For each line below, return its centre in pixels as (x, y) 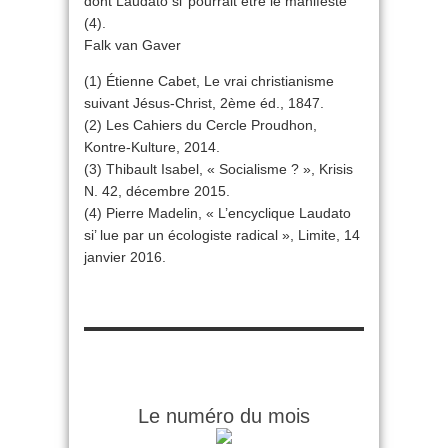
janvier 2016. (125, 257)
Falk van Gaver (132, 45)
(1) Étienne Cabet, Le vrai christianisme (209, 81)
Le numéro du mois (224, 416)
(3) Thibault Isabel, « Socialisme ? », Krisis (218, 169)
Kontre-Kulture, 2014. (152, 147)
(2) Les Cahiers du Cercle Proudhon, (200, 125)
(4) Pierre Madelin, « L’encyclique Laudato (217, 213)
